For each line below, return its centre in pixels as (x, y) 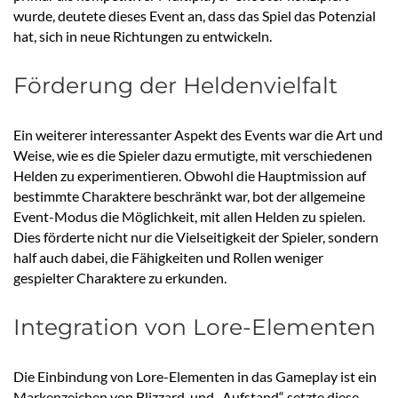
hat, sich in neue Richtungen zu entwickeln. (143, 36)
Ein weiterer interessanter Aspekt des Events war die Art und (198, 135)
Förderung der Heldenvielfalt (175, 86)
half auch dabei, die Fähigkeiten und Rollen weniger (168, 258)
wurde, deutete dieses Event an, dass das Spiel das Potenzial (195, 16)
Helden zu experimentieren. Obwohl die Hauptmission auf (190, 176)
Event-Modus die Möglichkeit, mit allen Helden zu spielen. (189, 217)
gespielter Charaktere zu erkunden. (120, 278)
